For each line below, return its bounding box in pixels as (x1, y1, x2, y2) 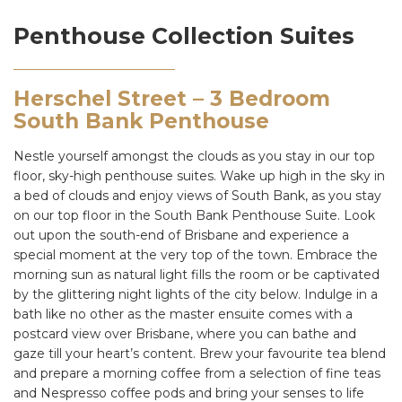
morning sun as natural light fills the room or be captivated (13, 266, 380, 283)
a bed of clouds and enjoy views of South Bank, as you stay (13, 187, 381, 204)
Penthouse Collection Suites (13, 22, 354, 49)
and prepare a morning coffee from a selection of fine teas (13, 364, 380, 381)
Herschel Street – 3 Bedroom (13, 85, 330, 111)
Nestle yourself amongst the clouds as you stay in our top (13, 147, 375, 164)
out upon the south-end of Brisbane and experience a (13, 226, 349, 243)
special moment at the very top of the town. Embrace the (13, 246, 378, 263)
